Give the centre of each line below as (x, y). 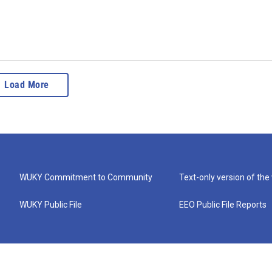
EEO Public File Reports (223, 205)
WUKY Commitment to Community (86, 177)
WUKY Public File (51, 205)
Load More (27, 85)
